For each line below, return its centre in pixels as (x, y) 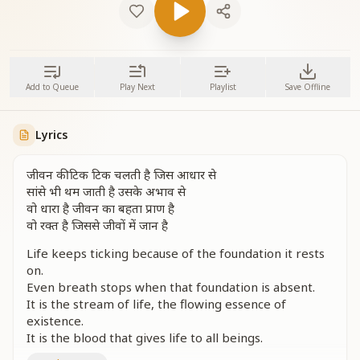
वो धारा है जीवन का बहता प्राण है (100, 208)
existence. (55, 321)
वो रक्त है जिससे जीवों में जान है (97, 225)
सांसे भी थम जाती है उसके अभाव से (106, 191)
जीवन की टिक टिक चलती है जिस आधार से (121, 174)
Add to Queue (52, 87)
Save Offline (308, 87)
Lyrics (51, 135)
